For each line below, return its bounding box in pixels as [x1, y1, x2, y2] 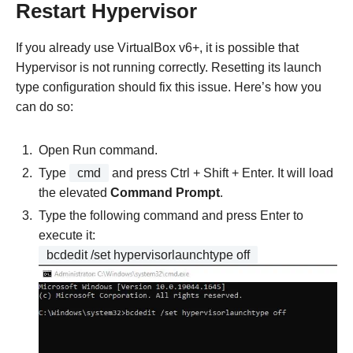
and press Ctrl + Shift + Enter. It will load [109, 165, 333, 180]
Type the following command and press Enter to [39, 208, 303, 222]
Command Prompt [110, 185, 220, 199]
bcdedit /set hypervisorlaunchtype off [46, 247, 250, 262]
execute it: [39, 228, 95, 242]
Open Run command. [39, 143, 158, 157]
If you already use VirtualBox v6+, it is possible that [16, 40, 299, 54]
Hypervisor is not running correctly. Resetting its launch [16, 60, 321, 74]
